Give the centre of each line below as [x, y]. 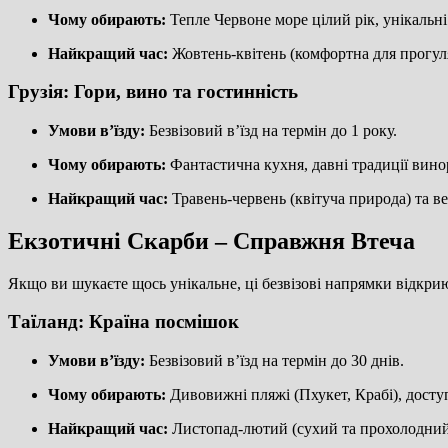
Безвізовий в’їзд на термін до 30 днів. [274, 361]
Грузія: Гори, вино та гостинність [153, 92]
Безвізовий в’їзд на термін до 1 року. [271, 130]
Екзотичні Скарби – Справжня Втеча [211, 240]
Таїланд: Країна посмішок [123, 322]
